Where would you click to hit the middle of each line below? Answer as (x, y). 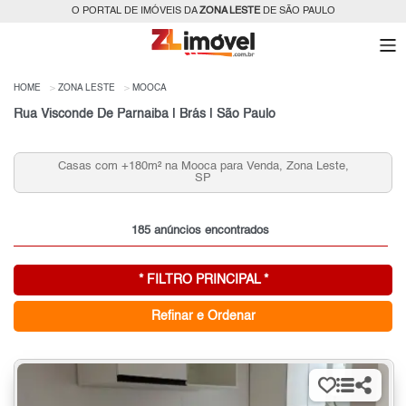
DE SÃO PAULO (297, 11)
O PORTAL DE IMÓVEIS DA (135, 11)
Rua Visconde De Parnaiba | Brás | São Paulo (145, 114)
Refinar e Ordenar (203, 316)
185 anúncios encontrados (201, 230)
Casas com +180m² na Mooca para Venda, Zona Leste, (203, 167)
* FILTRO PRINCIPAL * (203, 280)
